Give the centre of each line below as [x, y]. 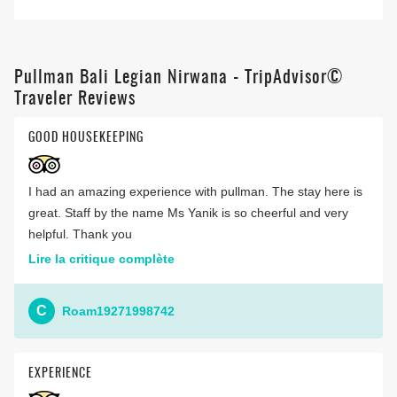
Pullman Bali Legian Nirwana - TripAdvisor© [179, 78]
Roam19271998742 [118, 311]
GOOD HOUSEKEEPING [86, 139]
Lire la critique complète [101, 259]
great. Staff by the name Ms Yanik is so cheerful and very [188, 213]
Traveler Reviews [75, 100]
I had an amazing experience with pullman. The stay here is [195, 192]
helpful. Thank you [80, 234]
